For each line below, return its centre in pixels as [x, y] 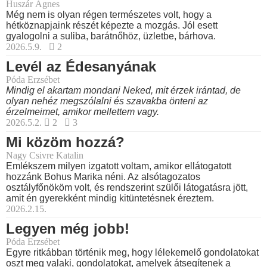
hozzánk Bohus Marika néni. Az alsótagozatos [103, 177]
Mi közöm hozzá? [65, 142]
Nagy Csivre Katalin [45, 156]
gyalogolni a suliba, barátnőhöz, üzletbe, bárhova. [111, 36]
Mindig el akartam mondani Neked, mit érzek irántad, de [123, 91]
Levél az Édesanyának [81, 67]
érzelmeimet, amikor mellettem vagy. [83, 112]
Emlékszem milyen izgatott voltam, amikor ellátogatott [119, 166]
